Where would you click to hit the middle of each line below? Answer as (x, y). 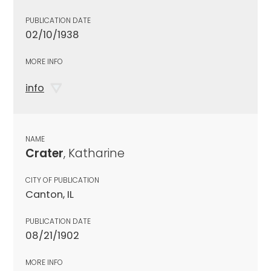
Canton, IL (50, 194)
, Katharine (94, 153)
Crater (44, 153)
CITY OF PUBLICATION (62, 180)
